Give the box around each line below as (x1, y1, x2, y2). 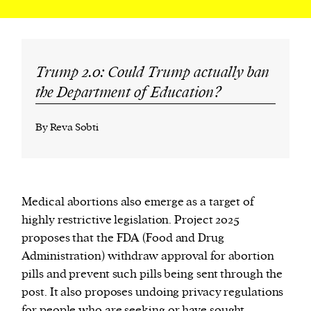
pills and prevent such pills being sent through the (22, 267, 283, 283)
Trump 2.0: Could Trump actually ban (35, 62, 270, 83)
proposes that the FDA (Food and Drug (22, 230, 224, 246)
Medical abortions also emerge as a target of (22, 194, 254, 210)
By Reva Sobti (35, 121, 99, 135)
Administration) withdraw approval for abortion (22, 249, 274, 264)
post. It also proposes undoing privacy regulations (22, 285, 284, 301)
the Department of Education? (35, 83, 221, 103)
